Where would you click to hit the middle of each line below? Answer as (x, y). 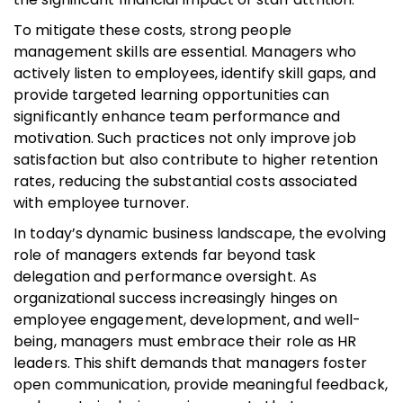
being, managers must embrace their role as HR (185, 341)
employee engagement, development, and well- (188, 319)
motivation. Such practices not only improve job (185, 138)
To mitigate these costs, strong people (152, 30)
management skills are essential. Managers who (185, 51)
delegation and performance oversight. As (166, 276)
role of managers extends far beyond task (165, 255)
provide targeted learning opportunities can (172, 94)
